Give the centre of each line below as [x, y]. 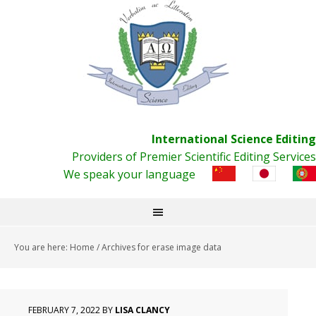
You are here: [42, 247]
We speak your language [129, 174]
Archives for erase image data [160, 247]
